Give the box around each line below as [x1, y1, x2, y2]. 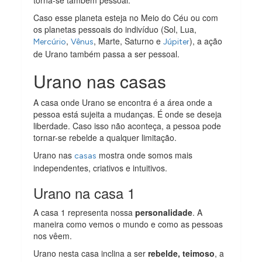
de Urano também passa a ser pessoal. [33, 48, 180, 60]
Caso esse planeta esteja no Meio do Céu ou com [33, 12, 219, 24]
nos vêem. [33, 230, 73, 242]
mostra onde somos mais [96, 149, 193, 161]
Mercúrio [33, 37, 67, 47]
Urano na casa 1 [33, 182, 136, 204]
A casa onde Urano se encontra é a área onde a [33, 96, 213, 109]
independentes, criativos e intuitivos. [33, 162, 168, 174]
